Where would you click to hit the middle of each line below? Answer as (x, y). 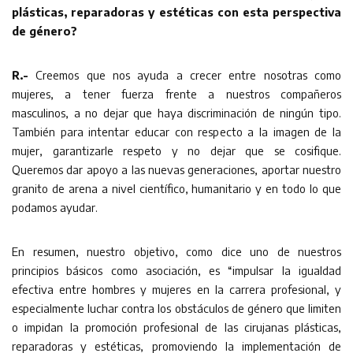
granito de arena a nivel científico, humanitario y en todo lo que (176, 188)
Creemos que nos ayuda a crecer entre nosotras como (189, 74)
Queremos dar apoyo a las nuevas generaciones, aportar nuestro (176, 169)
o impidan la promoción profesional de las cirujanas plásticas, (176, 327)
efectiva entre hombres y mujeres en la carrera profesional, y (176, 289)
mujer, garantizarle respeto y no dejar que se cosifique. (176, 150)
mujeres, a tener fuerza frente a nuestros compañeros (176, 93)
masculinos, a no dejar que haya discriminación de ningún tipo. (176, 112)
